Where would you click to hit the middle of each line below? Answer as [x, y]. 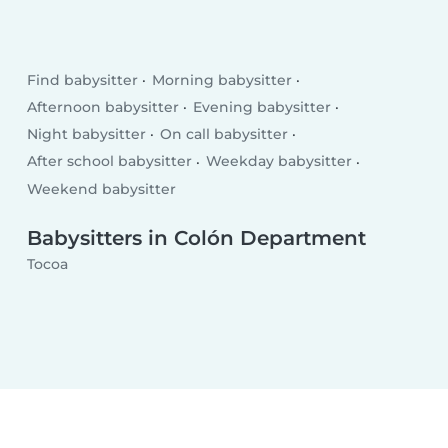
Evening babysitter [261, 107]
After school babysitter [110, 161]
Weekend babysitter [102, 188]
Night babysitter [87, 134]
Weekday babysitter [278, 161]
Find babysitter [83, 79]
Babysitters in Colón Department [197, 238]
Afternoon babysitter [103, 107]
